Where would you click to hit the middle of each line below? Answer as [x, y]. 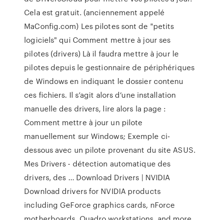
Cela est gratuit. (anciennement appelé [95, 12]
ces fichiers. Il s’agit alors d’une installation [100, 95]
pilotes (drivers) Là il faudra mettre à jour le [101, 54]
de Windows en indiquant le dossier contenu [104, 81]
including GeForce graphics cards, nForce [100, 205]
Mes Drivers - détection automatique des [97, 164]
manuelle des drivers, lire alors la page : [95, 109]
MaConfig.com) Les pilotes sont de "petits [99, 26]
